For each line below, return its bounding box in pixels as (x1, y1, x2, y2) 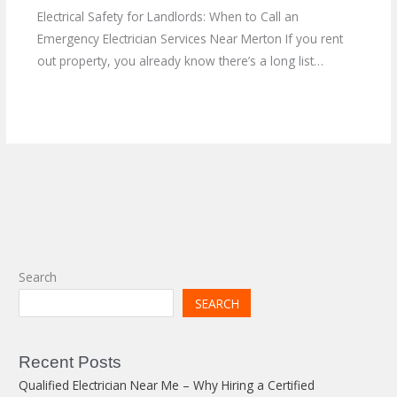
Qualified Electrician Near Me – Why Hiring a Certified (19, 376, 315, 393)
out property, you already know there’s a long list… (36, 52, 323, 70)
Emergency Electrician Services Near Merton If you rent (36, 30, 343, 48)
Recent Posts (19, 352, 122, 371)
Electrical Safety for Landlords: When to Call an (36, 8, 299, 26)
